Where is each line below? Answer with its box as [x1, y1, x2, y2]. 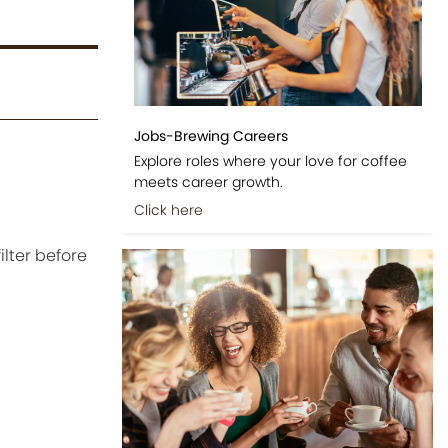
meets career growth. [133, 171, 283, 192]
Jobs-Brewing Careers [133, 125, 288, 146]
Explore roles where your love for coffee [133, 150, 407, 171]
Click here [133, 199, 203, 220]
